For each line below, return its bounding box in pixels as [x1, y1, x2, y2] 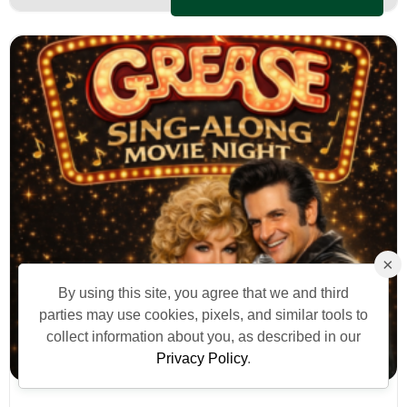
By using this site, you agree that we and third [58, 285, 349, 301]
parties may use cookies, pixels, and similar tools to [39, 307, 368, 323]
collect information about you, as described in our [46, 329, 361, 344]
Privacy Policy [156, 351, 247, 366]
